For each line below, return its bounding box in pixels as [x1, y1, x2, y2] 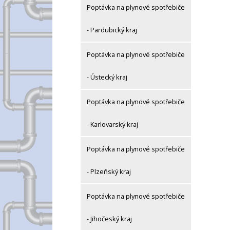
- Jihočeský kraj [87, 214, 132, 224]
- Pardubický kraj [87, 25, 137, 35]
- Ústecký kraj [87, 72, 127, 82]
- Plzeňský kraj [87, 167, 131, 177]
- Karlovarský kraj [87, 120, 138, 129]
